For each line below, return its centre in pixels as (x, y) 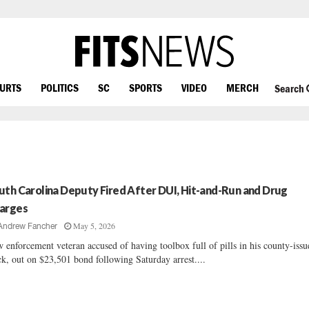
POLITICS (60, 87)
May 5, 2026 (94, 226)
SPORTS (146, 87)
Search (290, 89)
